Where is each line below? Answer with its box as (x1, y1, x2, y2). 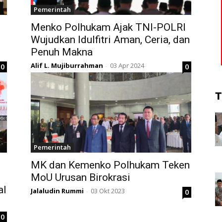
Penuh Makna (31, 46, 93, 58)
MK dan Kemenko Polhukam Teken (31, 159, 190, 171)
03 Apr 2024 (110, 61, 144, 70)
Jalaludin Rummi (31, 186, 84, 196)
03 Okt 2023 (91, 186, 125, 196)
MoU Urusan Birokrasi (31, 171, 130, 184)
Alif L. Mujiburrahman (31, 61, 103, 70)
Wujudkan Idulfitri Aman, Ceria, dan (31, 34, 190, 46)
